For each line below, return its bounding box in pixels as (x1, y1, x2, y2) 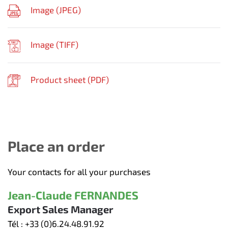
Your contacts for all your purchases (8, 166, 151, 177)
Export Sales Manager (8, 203, 113, 215)
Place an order (8, 137, 105, 155)
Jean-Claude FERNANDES (8, 188, 138, 202)
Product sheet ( (31, 74, 91, 84)
